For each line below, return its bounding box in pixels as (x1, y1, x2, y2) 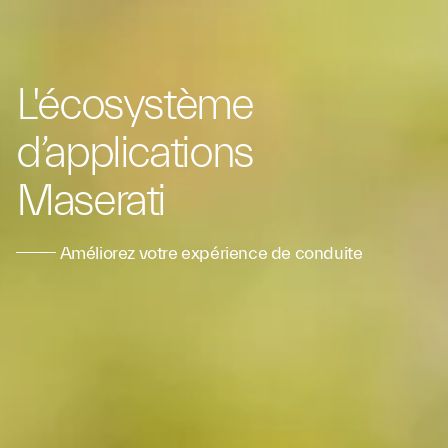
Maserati (16, 176, 166, 226)
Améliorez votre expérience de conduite (56, 243, 363, 264)
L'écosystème (16, 80, 253, 130)
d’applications (16, 128, 253, 178)
